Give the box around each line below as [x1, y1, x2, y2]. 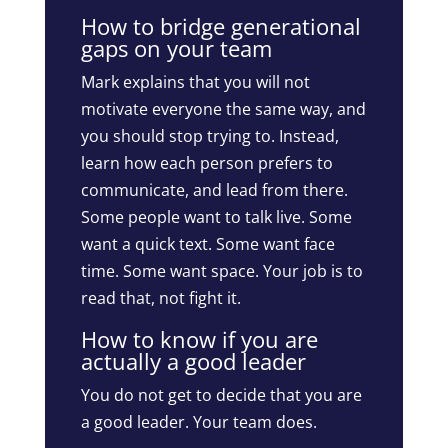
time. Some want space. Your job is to [80, 260, 363, 283]
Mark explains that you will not [80, 71, 310, 94]
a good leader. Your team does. [80, 411, 317, 434]
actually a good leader [80, 346, 306, 377]
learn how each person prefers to [80, 152, 333, 175]
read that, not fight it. [80, 287, 241, 310]
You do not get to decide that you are [80, 384, 362, 407]
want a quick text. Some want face [80, 233, 335, 256]
